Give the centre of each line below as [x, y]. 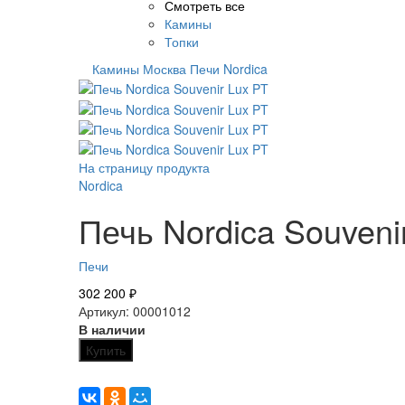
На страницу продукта [144, 168]
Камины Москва [139, 68]
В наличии [112, 330]
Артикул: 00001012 [135, 311]
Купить [106, 350]
